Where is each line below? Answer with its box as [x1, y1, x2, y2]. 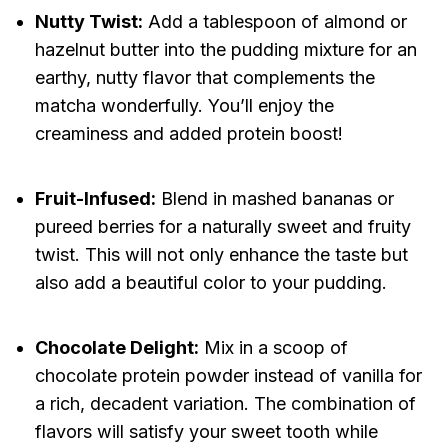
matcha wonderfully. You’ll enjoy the [34, 95, 334, 117]
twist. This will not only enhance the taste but [34, 244, 408, 266]
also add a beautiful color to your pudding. [34, 272, 387, 294]
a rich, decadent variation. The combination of [34, 393, 416, 415]
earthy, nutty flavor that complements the [34, 67, 375, 89]
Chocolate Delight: [34, 337, 199, 359]
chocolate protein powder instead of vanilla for [34, 365, 422, 387]
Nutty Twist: [34, 11, 143, 33]
